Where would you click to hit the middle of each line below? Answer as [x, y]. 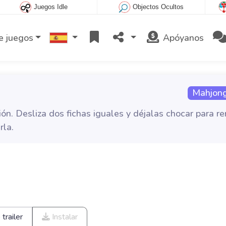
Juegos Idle [50, 7]
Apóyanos [182, 38]
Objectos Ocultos [158, 7]
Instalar [64, 217]
